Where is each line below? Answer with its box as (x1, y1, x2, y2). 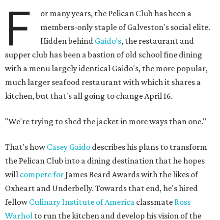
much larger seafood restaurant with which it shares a (5, 77, 201, 87)
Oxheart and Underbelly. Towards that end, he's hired (5, 183, 198, 193)
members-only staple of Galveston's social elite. (40, 22, 211, 32)
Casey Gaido (47, 142, 90, 152)
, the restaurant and (121, 36, 194, 46)
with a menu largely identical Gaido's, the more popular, (5, 63, 208, 74)
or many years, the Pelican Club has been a (40, 8, 192, 19)
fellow (5, 197, 29, 207)
